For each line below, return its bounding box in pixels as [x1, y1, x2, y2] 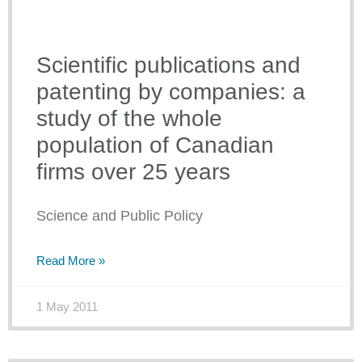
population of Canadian [36, 133, 274, 158]
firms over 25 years [36, 159, 230, 185]
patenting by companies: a [36, 79, 305, 105]
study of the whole [36, 106, 222, 132]
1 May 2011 [36, 300, 98, 314]
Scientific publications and [36, 53, 301, 78]
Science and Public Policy [36, 208, 203, 225]
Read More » [36, 254, 105, 268]
